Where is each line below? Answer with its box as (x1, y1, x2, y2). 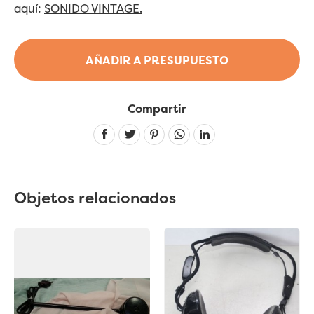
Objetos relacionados (14, 188, 176, 209)
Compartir (128, 100, 186, 116)
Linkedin (214, 123, 264, 139)
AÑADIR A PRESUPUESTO (86, 52, 228, 68)
